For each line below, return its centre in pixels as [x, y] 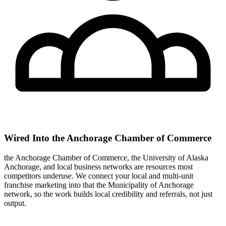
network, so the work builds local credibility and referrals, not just [108, 194]
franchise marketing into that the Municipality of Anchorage [99, 185]
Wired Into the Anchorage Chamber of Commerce [108, 138]
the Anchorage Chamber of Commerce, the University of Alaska [106, 157]
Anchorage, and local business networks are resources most [98, 166]
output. [15, 203]
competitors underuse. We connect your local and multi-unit [99, 176]
